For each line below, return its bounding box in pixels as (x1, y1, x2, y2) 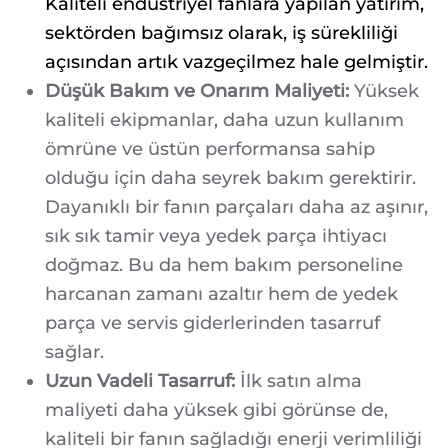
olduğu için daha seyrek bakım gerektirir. (45, 166, 416, 189)
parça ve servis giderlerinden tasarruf (45, 311, 380, 334)
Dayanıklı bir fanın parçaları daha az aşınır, (45, 195, 428, 218)
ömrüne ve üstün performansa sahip (45, 137, 375, 160)
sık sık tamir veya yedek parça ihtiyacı (45, 224, 387, 247)
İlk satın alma (235, 369, 362, 392)
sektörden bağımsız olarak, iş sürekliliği (45, 21, 398, 44)
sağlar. (45, 340, 104, 363)
